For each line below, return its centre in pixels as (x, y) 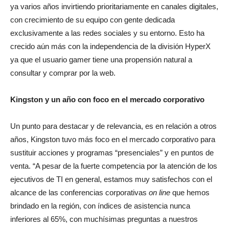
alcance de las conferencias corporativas (79, 192)
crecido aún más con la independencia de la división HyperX (110, 46)
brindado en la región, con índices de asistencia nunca (100, 206)
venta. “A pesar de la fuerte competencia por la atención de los (114, 166)
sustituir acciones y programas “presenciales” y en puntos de (112, 153)
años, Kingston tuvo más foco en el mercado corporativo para (113, 139)
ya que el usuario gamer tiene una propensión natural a (101, 60)
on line (159, 192)
